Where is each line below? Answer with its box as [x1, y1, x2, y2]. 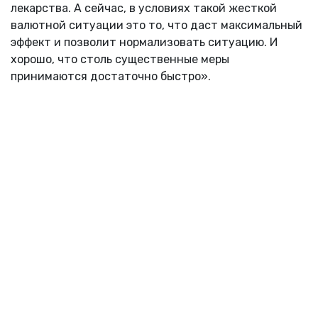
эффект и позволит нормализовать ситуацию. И [11, 35, 278, 49]
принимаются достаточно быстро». [11, 69, 211, 83]
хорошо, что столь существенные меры [11, 52, 229, 66]
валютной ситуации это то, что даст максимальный [11, 18, 302, 32]
